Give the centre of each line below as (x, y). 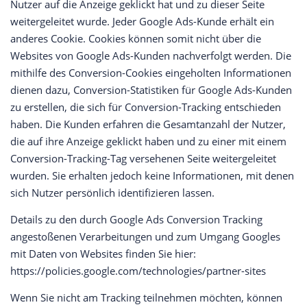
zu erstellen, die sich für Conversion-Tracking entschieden (146, 107)
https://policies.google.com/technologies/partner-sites (138, 271)
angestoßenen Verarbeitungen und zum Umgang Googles (145, 237)
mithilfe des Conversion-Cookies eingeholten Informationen (151, 73)
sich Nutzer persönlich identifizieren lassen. (112, 193)
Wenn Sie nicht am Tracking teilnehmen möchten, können (146, 298)
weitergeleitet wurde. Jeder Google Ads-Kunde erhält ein (142, 22)
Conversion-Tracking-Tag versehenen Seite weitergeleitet (143, 159)
